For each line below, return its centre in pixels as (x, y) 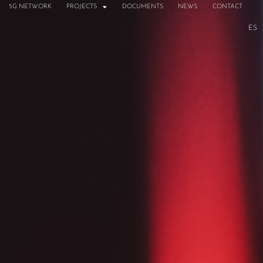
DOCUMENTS (142, 7)
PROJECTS (82, 7)
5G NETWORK (30, 7)
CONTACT (227, 7)
